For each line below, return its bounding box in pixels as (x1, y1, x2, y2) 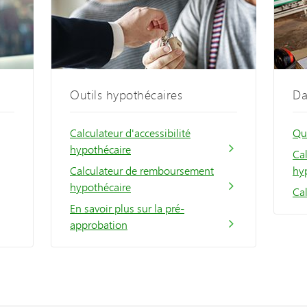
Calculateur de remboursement (70, 162, 214, 179)
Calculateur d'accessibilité (70, 125, 191, 141)
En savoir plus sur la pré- (70, 200, 184, 217)
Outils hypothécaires (70, 86, 182, 104)
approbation (70, 217, 127, 233)
